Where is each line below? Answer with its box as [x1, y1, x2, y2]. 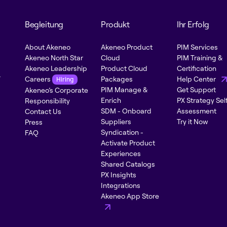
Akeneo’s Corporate [25, 86, 88, 95]
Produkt [101, 19, 130, 29]
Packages [101, 74, 133, 83]
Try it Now [177, 117, 208, 126]
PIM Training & [177, 53, 222, 62]
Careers [25, 74, 52, 83]
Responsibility [25, 96, 70, 105]
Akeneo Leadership [25, 63, 87, 72]
